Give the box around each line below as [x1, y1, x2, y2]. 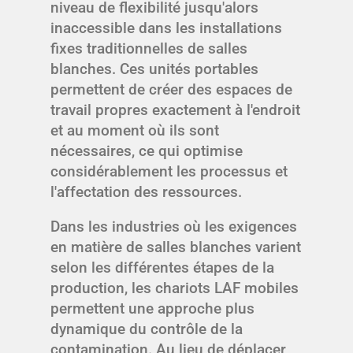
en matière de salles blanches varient [50, 238, 301, 257]
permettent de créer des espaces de [50, 80, 292, 99]
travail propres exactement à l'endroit [50, 101, 300, 120]
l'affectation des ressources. [50, 183, 242, 202]
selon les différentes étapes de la [50, 258, 274, 277]
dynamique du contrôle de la [50, 320, 243, 339]
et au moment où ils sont [50, 121, 219, 140]
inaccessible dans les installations [50, 19, 282, 38]
